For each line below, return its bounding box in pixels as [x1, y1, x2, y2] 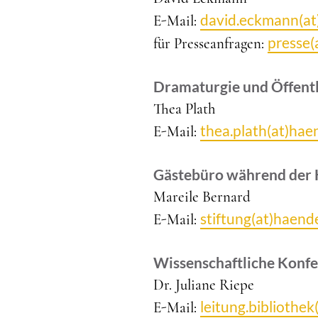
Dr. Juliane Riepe [153, 276, 254, 294]
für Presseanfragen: [153, 35, 268, 53]
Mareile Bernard [153, 188, 251, 206]
